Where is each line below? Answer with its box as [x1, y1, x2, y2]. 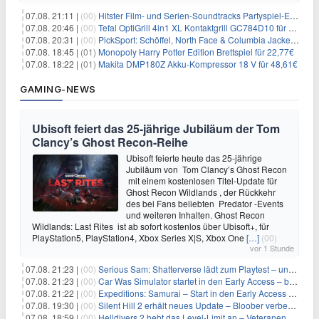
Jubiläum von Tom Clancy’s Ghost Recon [126, 162, 287, 175]
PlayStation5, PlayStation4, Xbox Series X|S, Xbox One [32, 231, 246, 244]
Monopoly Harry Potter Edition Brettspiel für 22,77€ [98, 45, 294, 58]
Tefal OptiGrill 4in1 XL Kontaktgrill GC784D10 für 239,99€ [98, 21, 288, 33]
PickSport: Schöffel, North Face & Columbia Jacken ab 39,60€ [98, 33, 291, 46]
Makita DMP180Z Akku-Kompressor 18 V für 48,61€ [98, 57, 298, 70]
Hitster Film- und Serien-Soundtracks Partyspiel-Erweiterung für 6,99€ [98, 9, 290, 21]
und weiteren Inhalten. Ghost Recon [126, 208, 265, 221]
